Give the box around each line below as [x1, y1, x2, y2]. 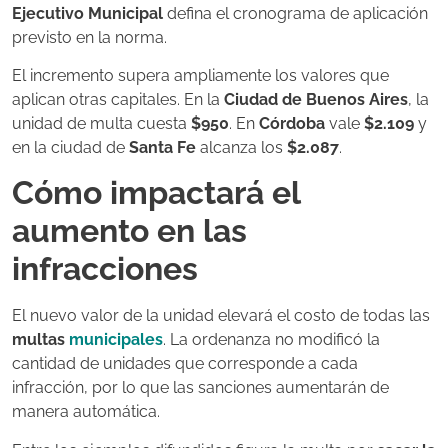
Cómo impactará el [12, 174, 300, 212]
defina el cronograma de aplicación [163, 3, 428, 23]
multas [12, 330, 65, 350]
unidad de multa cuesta [12, 113, 191, 133]
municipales [65, 330, 163, 350]
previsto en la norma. [12, 27, 167, 47]
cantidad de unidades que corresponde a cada [12, 354, 358, 374]
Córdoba [259, 113, 325, 133]
